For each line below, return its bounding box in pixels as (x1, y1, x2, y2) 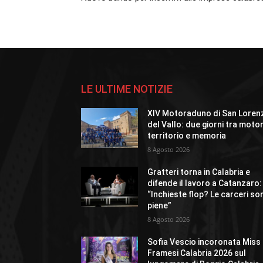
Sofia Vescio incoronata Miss (147, 237, 261, 247)
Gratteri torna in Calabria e (147, 167, 251, 177)
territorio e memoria (147, 131, 227, 141)
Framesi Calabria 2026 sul (147, 248, 247, 258)
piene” (147, 201, 172, 211)
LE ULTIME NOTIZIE (81, 83, 173, 96)
